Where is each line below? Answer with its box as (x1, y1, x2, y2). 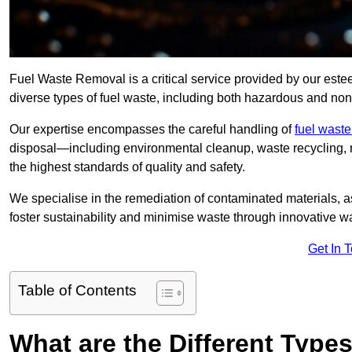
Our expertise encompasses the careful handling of (9, 123, 295, 137)
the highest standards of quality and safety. (9, 160, 245, 174)
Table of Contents (18, 282, 137, 299)
